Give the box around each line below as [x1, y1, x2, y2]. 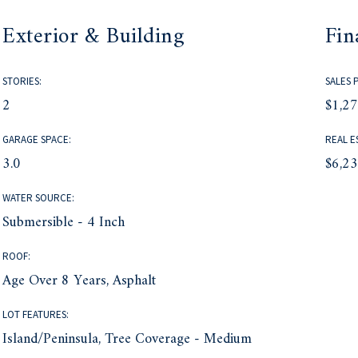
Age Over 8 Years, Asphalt [2, 268, 157, 294]
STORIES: [2, 74, 42, 89]
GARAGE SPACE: [2, 133, 72, 147]
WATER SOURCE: [2, 191, 75, 205]
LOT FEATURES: [2, 308, 70, 322]
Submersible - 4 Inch [2, 210, 125, 236]
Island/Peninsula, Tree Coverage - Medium [2, 327, 253, 352]
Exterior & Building [2, 17, 185, 57]
